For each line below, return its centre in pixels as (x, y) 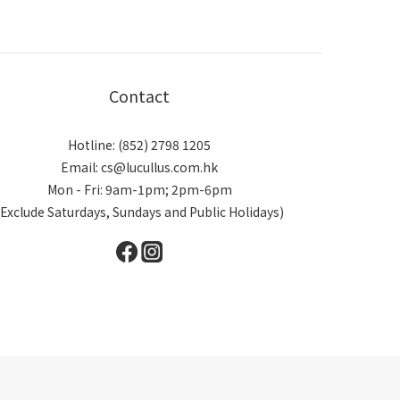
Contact (139, 96)
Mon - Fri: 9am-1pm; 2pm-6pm (139, 190)
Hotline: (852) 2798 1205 (139, 145)
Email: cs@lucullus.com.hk (139, 167)
